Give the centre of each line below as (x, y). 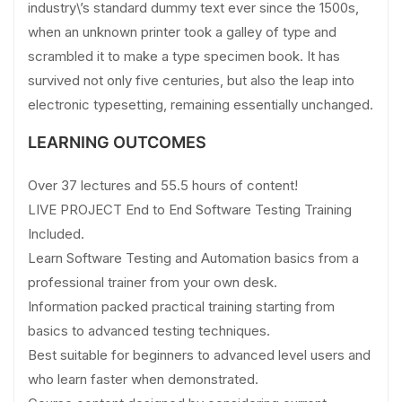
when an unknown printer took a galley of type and (182, 32)
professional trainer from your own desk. (153, 283)
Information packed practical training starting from (181, 307)
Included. (56, 234)
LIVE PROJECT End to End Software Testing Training (190, 210)
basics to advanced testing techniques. (149, 331)
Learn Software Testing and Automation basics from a (193, 258)
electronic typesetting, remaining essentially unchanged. (201, 105)
